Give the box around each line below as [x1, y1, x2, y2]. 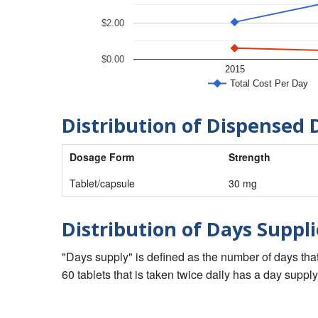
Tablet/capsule [70, 176, 135, 191]
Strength [229, 150, 270, 165]
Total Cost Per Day [230, 78, 308, 89]
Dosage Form [70, 150, 134, 165]
